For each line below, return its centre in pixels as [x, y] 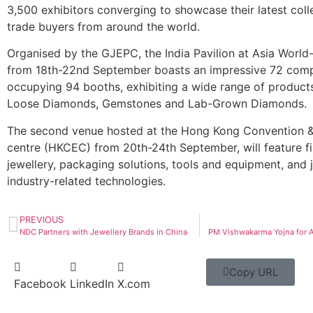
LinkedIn [92, 284]
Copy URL [254, 272]
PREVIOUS [42, 220]
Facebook [40, 284]
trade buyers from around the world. [103, 27]
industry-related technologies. [86, 181]
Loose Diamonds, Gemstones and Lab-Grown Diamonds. [157, 104]
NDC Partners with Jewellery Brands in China [103, 232]
